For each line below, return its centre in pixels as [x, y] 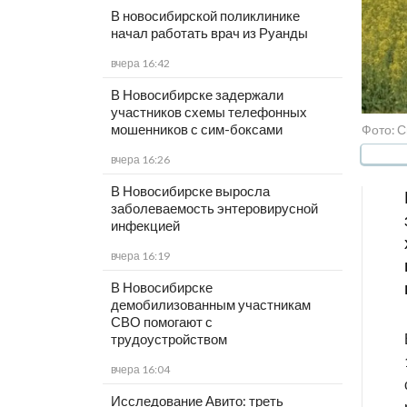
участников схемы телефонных [208, 112]
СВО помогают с [161, 322]
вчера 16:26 [140, 160]
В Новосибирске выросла [190, 191]
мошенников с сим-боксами [196, 129]
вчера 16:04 [140, 370]
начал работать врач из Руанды [209, 33]
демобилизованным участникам [210, 305]
